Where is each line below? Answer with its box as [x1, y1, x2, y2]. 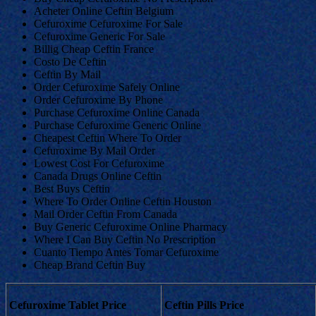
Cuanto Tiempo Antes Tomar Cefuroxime [34, 245, 219, 258]
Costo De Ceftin [34, 55, 107, 68]
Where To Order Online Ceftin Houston [34, 195, 212, 207]
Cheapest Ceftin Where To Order [34, 131, 181, 144]
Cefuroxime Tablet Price [9, 298, 126, 311]
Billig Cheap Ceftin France [34, 42, 154, 55]
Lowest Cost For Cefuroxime [34, 157, 164, 169]
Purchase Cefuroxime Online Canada [34, 106, 200, 119]
